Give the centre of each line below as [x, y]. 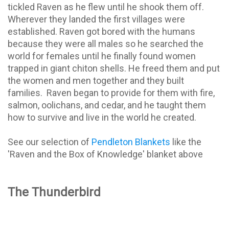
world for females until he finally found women [102, 56]
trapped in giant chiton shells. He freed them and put [114, 68]
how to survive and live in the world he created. [103, 117]
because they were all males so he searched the [106, 43]
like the [186, 142]
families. [25, 93]
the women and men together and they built [96, 80]
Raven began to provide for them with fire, [131, 93]
